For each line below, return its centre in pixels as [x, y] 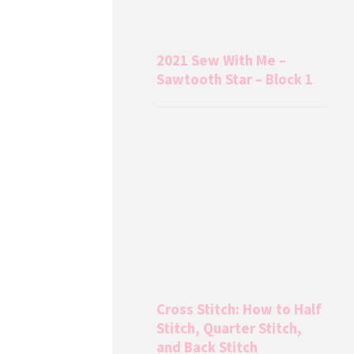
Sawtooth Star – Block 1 [235, 79]
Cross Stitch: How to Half [239, 310]
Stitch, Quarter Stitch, [230, 329]
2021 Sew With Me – [222, 60]
